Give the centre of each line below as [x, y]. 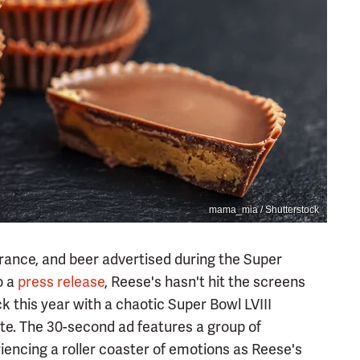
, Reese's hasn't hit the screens [205, 281]
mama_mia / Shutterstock [264, 209]
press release [61, 281]
